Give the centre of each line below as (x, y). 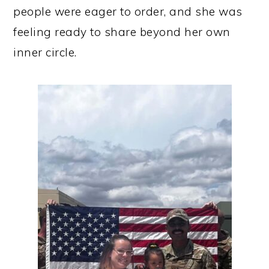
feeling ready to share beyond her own (122, 32)
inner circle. (47, 53)
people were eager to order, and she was (128, 12)
